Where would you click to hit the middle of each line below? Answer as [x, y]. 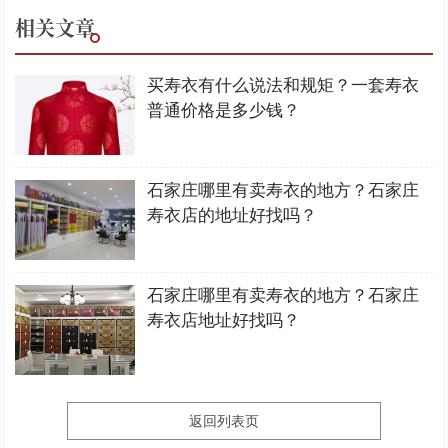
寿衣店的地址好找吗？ [232, 216]
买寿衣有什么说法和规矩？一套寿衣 [283, 86]
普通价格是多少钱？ [223, 111]
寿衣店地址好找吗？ [223, 321]
